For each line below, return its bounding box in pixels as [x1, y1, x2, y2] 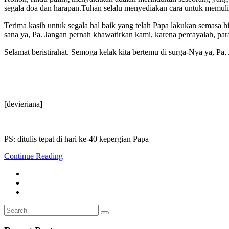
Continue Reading [4, 151, 63, 161]
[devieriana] [4, 99, 42, 108]
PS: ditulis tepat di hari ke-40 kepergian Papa [4, 134, 149, 143]
